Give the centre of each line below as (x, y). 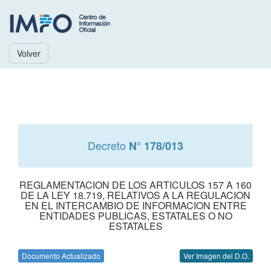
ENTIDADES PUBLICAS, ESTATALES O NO (135, 216)
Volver (29, 53)
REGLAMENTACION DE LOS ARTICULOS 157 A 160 (135, 185)
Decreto (108, 145)
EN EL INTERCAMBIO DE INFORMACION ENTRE (135, 205)
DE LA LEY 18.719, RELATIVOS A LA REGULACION (135, 195)
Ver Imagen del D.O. (216, 256)
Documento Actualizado (61, 256)
